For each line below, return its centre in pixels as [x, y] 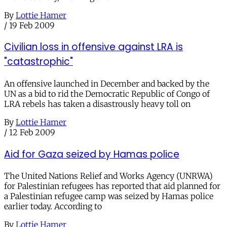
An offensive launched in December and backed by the [107, 83]
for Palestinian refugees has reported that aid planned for [112, 186]
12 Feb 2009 [32, 132]
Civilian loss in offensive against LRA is [93, 47]
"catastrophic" [39, 62]
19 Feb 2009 [32, 25]
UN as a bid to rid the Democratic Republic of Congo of [107, 93]
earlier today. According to [53, 206]
